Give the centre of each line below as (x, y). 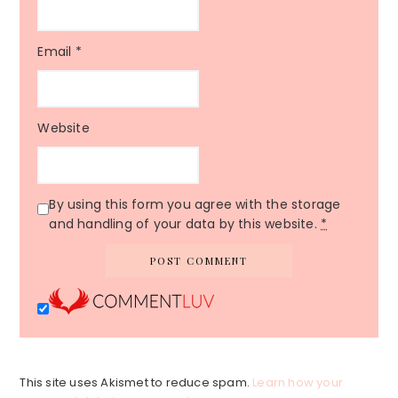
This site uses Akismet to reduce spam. (136, 383)
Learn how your (298, 383)
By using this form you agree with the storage (195, 205)
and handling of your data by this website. (185, 224)
